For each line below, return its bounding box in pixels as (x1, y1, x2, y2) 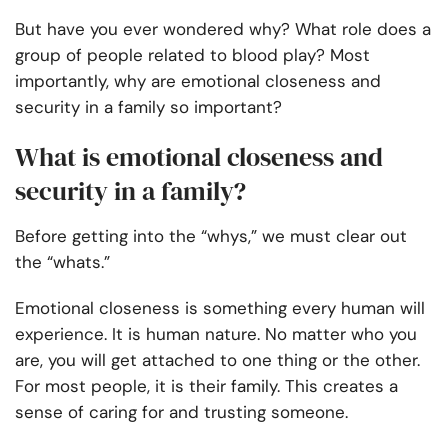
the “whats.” (15, 251, 110, 274)
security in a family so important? (15, 96, 282, 119)
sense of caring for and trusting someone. (15, 401, 353, 424)
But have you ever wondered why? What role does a (15, 18, 431, 41)
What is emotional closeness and (15, 139, 383, 176)
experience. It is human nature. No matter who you (15, 323, 417, 346)
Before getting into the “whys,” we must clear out (15, 225, 407, 248)
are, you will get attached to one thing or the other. (15, 349, 420, 372)
